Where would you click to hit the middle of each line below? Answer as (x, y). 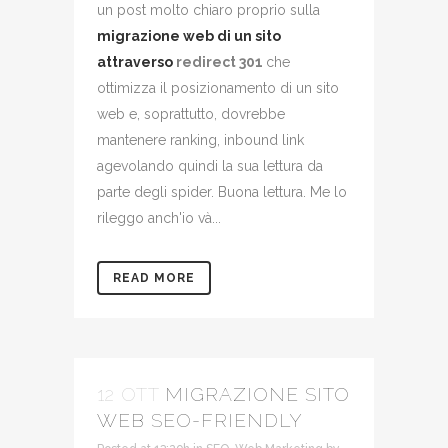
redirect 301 (221, 62)
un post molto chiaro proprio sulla (208, 10)
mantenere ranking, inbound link (200, 140)
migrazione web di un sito (189, 36)
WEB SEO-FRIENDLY (200, 420)
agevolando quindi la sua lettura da (210, 166)
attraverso (136, 62)
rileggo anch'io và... (161, 218)
